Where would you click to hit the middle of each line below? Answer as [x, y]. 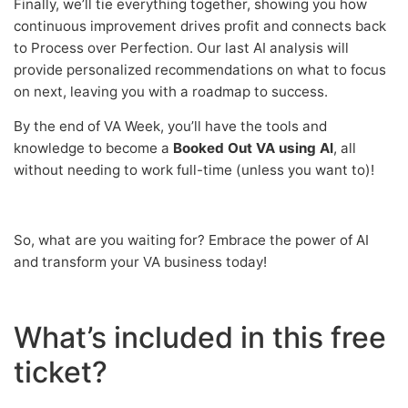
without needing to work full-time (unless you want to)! [194, 170]
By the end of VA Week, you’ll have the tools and [170, 127]
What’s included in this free [200, 337]
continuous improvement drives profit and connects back [200, 25]
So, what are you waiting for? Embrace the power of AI [191, 240]
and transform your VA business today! [140, 261]
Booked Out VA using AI [253, 148]
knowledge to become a [93, 148]
